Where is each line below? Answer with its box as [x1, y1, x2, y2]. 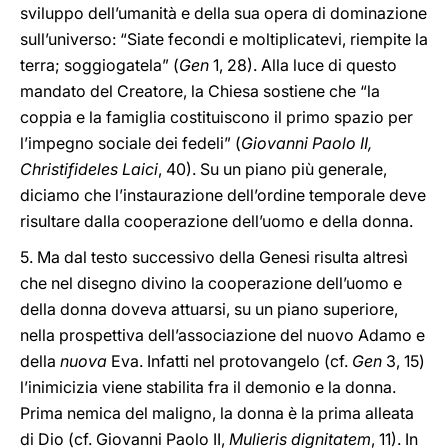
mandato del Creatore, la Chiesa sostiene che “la [20, 81, 380, 101]
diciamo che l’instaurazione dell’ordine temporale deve [20, 185, 426, 205]
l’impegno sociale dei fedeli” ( [20, 133, 241, 153]
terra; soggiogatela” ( [20, 55, 179, 75]
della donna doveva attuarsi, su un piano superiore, [20, 299, 398, 319]
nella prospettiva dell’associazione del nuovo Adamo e [20, 325, 425, 345]
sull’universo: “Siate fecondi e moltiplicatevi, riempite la [20, 29, 428, 49]
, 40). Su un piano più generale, [158, 159, 387, 179]
